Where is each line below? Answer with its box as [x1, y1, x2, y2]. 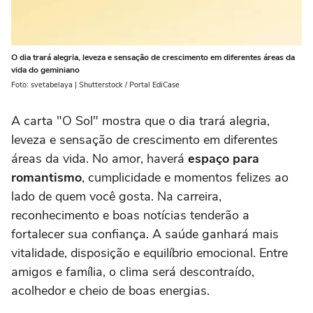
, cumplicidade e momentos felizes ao [82, 169, 289, 187]
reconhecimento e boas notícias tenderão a [11, 207, 249, 224]
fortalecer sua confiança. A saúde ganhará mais [11, 226, 279, 243]
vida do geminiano [11, 64, 80, 76]
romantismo [11, 169, 82, 187]
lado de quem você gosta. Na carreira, [11, 188, 221, 205]
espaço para [184, 150, 259, 168]
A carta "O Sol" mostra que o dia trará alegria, [11, 112, 270, 130]
